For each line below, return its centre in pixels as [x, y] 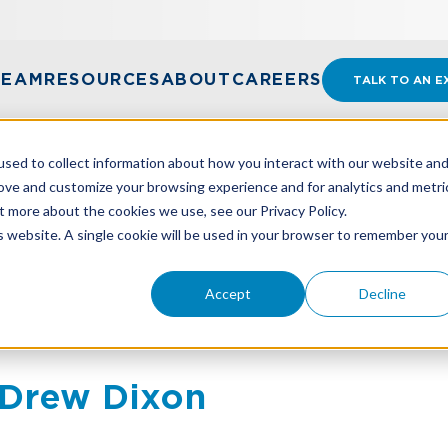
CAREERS [276, 79]
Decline [382, 293]
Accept [228, 293]
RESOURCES [102, 79]
